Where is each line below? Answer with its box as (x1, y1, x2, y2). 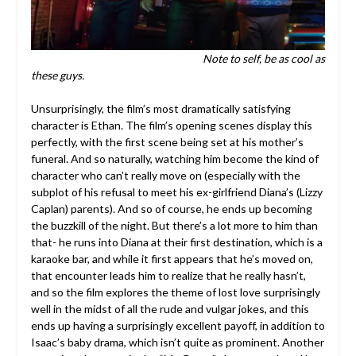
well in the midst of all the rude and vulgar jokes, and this (30, 302, 309, 315)
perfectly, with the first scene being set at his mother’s (30, 135, 304, 149)
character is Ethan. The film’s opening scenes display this (30, 118, 312, 132)
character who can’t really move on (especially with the (30, 168, 300, 182)
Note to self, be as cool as (30, 52, 325, 65)
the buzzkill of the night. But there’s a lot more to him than (30, 219, 318, 232)
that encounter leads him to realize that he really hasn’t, (30, 269, 306, 282)
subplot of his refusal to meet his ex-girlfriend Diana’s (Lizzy (30, 185, 323, 199)
